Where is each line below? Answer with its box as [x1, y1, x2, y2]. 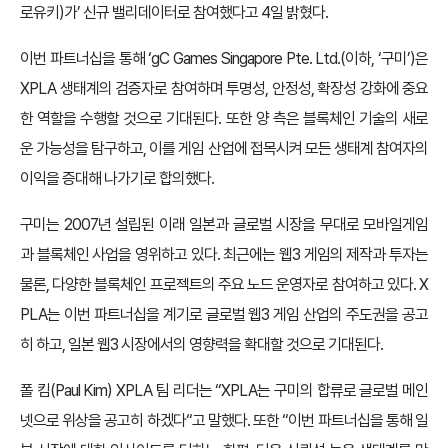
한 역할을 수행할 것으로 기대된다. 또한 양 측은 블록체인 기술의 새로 [20, 109, 428, 128]
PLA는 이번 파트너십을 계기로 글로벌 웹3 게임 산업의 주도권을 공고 [20, 305, 428, 324]
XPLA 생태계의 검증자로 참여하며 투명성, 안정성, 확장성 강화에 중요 [20, 79, 428, 98]
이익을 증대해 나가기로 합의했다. [20, 169, 220, 188]
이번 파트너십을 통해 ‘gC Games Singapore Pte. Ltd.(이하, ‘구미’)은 [20, 49, 428, 68]
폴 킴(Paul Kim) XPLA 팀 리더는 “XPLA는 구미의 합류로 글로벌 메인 [20, 381, 428, 400]
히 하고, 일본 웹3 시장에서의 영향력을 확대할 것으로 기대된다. [20, 335, 383, 354]
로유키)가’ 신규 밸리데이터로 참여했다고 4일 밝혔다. [20, 3, 331, 22]
